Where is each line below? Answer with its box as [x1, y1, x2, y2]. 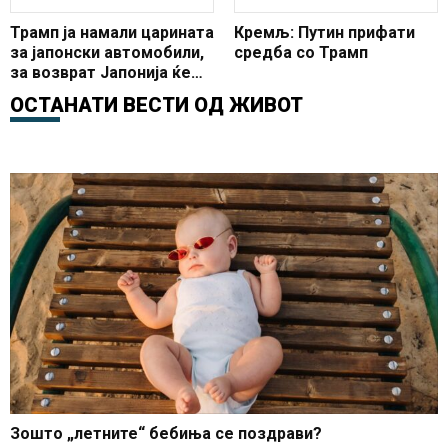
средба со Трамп [234, 43, 368, 63]
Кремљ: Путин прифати [234, 23, 415, 43]
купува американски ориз [10, 83, 210, 103]
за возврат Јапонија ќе [10, 63, 191, 83]
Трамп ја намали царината [10, 23, 214, 43]
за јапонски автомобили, [10, 43, 204, 63]
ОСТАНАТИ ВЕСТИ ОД [10, 93, 229, 118]
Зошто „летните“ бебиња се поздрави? [10, 424, 322, 444]
